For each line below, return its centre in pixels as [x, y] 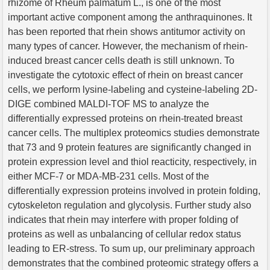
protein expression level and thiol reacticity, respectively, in [132, 162]
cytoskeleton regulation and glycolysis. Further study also [130, 205]
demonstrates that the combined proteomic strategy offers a [133, 263]
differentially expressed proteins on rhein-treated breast [125, 118]
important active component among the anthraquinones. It [130, 17]
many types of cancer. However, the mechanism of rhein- [128, 46]
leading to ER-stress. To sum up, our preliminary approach [131, 248]
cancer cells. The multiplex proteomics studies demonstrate [134, 133]
